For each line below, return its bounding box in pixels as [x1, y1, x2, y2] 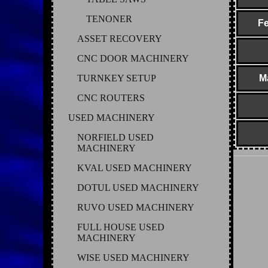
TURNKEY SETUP [77, 72, 156, 83]
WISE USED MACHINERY [77, 252, 190, 263]
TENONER [86, 13, 132, 24]
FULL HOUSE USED [77, 221, 165, 232]
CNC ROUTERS [77, 92, 145, 103]
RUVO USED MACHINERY [77, 202, 194, 212]
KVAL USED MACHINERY [77, 162, 192, 173]
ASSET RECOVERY [77, 33, 162, 44]
